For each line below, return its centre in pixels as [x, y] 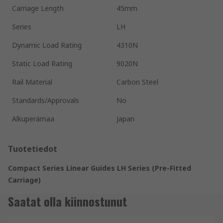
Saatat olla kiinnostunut [67, 201]
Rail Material [32, 82]
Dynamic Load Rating [47, 45]
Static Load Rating [42, 63]
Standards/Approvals [46, 100]
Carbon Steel [137, 82]
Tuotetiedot [33, 149]
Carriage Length [38, 8]
